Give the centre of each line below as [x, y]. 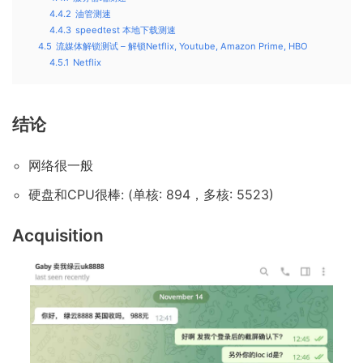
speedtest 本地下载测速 [126, 30]
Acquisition [58, 235]
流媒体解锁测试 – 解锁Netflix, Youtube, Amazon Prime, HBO [182, 46]
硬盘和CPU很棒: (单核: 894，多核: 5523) [151, 194]
